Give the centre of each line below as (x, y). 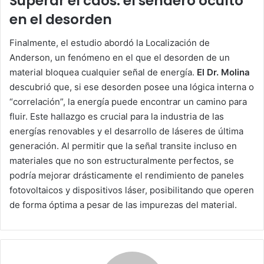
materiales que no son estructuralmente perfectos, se (122, 161)
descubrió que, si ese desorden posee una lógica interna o (132, 87)
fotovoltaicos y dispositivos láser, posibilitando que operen (132, 190)
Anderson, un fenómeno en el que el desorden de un (120, 58)
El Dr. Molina (223, 72)
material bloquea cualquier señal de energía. (103, 72)
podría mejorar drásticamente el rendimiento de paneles (127, 176)
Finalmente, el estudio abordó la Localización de (110, 43)
